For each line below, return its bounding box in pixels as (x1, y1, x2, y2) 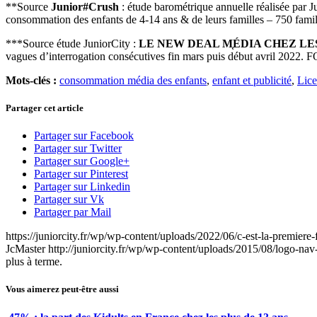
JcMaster (6, 243, 45, 255)
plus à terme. (6, 255, 62, 268)
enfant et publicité (212, 74, 292, 86)
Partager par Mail (34, 206, 111, 219)
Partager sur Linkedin (34, 180, 130, 193)
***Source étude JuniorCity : (6, 37, 139, 50)
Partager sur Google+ (34, 155, 129, 168)
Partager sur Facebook (34, 129, 134, 142)
